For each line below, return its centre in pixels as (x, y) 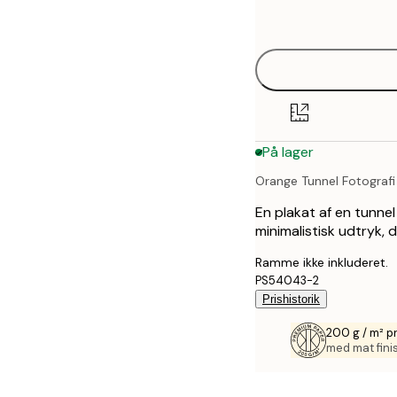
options (294, 21)
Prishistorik (291, 300)
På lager (288, 152)
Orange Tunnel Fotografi (325, 181)
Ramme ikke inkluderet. (322, 263)
